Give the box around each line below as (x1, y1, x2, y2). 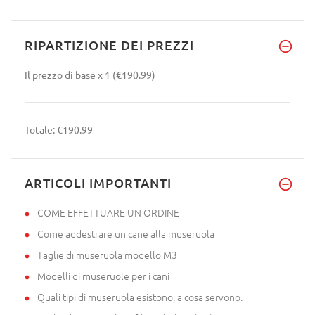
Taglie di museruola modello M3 (37, 247, 177, 262)
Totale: (25, 122, 57, 136)
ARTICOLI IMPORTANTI (25, 174, 172, 191)
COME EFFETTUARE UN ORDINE (37, 205, 179, 219)
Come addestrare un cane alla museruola (37, 226, 214, 240)
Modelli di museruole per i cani (37, 268, 169, 283)
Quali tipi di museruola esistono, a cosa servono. (37, 289, 243, 304)
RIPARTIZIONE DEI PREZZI (25, 36, 194, 53)
